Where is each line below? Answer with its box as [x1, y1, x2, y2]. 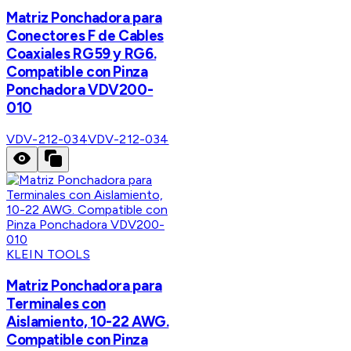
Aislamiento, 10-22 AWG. [6, 312, 169, 331]
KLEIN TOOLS [6, 247, 90, 262]
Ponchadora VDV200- [6, 81, 154, 100]
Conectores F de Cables [6, 27, 164, 45]
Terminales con [6, 294, 106, 313]
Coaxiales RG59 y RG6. [6, 45, 157, 63]
